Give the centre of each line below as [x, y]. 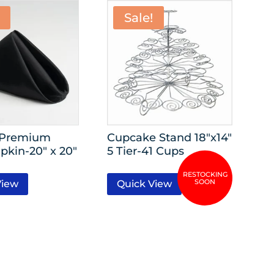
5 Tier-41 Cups [146, 150]
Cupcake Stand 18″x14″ [170, 137]
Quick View [145, 184]
